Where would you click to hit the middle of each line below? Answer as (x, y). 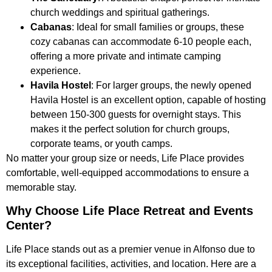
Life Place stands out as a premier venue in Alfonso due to (131, 249)
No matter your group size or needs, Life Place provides (125, 158)
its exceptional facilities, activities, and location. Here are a (131, 263)
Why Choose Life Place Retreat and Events (130, 210)
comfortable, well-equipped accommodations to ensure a (127, 172)
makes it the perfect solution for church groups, (130, 129)
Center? (29, 225)
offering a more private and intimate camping (126, 56)
